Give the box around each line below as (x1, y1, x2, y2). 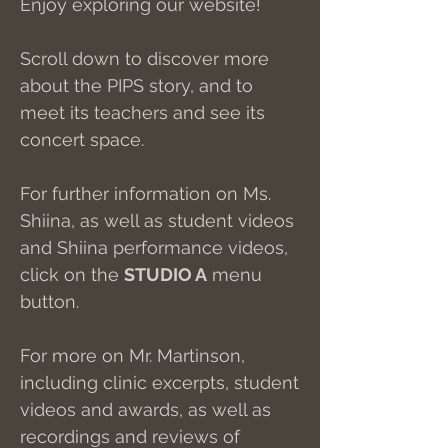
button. (20, 291, 79, 312)
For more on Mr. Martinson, (20, 345, 245, 366)
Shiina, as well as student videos (20, 210, 294, 231)
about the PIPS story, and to (20, 75, 253, 96)
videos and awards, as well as (20, 399, 271, 420)
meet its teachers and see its (20, 102, 265, 123)
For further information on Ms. (20, 183, 271, 204)
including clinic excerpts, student (20, 372, 299, 393)
